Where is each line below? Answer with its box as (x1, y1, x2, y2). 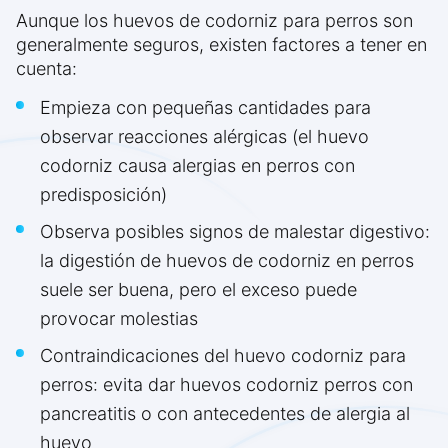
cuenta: (16, 58, 77, 80)
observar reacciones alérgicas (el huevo (40, 126, 369, 148)
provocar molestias (40, 308, 198, 330)
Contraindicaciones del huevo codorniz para (40, 345, 406, 367)
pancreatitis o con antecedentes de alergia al (40, 403, 410, 425)
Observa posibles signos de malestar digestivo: (40, 221, 430, 243)
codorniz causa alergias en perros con (40, 155, 355, 177)
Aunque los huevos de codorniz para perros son (16, 10, 413, 32)
